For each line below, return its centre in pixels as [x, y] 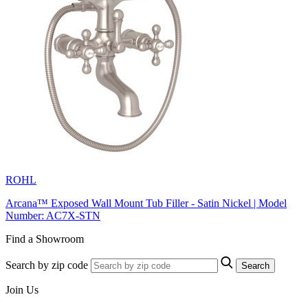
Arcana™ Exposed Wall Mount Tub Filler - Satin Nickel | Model [146, 203]
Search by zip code [47, 265]
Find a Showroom [45, 239]
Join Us [22, 289]
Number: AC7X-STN [53, 215]
